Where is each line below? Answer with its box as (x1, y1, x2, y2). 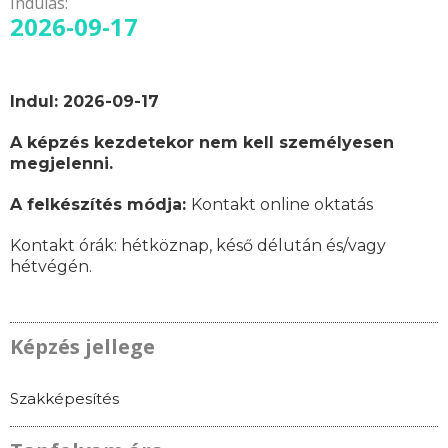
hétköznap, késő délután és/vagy (121, 235, 386, 255)
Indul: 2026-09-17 (10, 91, 159, 111)
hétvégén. (10, 256, 92, 276)
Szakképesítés (10, 388, 119, 408)
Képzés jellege (10, 332, 155, 360)
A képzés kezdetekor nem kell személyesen (10, 132, 394, 152)
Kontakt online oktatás (191, 194, 373, 214)
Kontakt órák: (10, 235, 121, 255)
